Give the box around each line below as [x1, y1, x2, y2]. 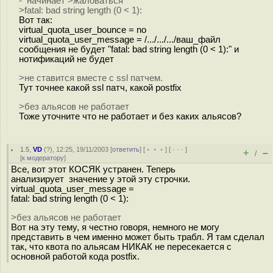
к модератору [22, 154, 64, 161]
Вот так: [19, 15, 57, 25]
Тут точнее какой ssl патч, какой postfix [19, 82, 182, 93]
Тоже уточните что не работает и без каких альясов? [19, 111, 241, 121]
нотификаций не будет [19, 54, 114, 64]
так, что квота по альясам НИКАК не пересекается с [11, 241, 232, 252]
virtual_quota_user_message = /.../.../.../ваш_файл [19, 35, 221, 44]
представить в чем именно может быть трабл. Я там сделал [11, 232, 264, 242]
